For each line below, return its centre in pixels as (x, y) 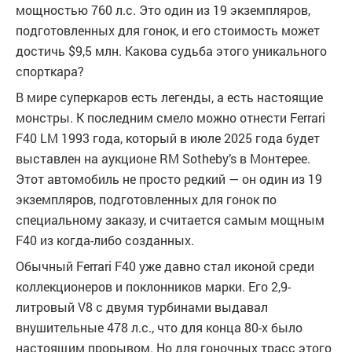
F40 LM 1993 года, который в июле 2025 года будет (168, 138)
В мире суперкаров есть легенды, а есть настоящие (169, 97)
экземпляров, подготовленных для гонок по (146, 199)
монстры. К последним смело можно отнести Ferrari (170, 117)
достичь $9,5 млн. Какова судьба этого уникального (171, 51)
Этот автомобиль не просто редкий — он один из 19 (169, 179)
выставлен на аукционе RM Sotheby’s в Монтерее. (163, 158)
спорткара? (50, 71)
